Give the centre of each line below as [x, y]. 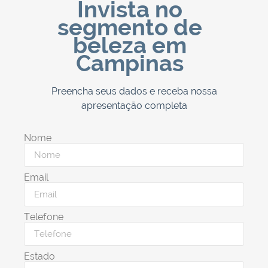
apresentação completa [134, 106]
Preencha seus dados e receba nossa [134, 92]
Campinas [130, 63]
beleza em [130, 45]
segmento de [130, 28]
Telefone [44, 217]
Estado [39, 257]
